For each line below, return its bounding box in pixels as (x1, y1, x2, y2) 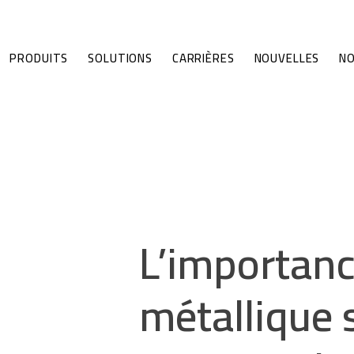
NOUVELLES (254, 47, 320, 70)
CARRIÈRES (171, 47, 235, 70)
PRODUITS (9, 47, 69, 70)
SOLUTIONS (88, 47, 153, 70)
